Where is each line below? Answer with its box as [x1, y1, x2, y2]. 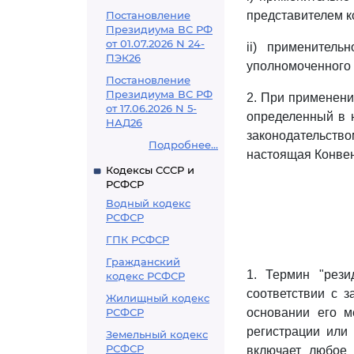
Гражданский [106, 255, 180, 268]
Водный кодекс [106, 197, 190, 209]
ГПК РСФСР [106, 233, 169, 246]
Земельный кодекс [106, 328, 208, 341]
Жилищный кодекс [106, 292, 209, 304]
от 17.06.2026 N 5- [106, 102, 197, 115]
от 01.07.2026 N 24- [106, 37, 205, 50]
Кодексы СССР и [106, 164, 194, 176]
